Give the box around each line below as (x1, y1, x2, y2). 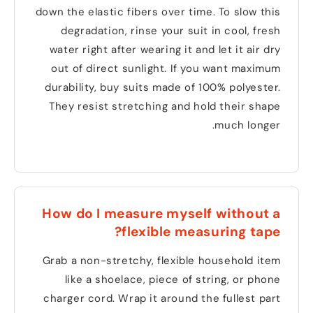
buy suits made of (103, 80, 199, 94)
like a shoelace (68, 272, 147, 286)
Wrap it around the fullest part (122, 291, 284, 305)
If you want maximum (173, 61, 284, 75)
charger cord (46, 291, 117, 305)
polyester (232, 80, 282, 94)
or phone (236, 272, 284, 286)
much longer (218, 117, 284, 132)
